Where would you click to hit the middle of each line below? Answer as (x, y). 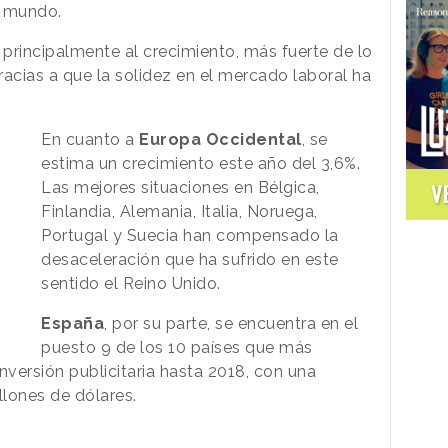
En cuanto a (90, 139)
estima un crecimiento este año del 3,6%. (201, 163)
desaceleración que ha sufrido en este (190, 259)
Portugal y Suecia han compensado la (190, 235)
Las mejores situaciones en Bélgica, (180, 187)
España (73, 323)
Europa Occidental (220, 139)
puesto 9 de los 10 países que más (177, 347)
